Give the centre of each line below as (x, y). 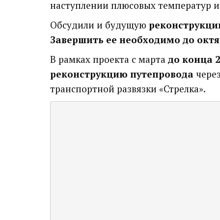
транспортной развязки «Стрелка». (128, 89)
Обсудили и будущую (99, 25)
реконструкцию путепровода (122, 74)
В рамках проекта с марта (109, 59)
